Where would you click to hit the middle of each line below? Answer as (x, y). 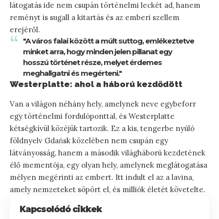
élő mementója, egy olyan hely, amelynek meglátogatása (109, 165)
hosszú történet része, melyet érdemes (92, 62)
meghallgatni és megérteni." (72, 73)
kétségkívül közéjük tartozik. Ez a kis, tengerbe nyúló (102, 128)
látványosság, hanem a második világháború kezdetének (108, 153)
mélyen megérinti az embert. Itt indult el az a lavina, (102, 177)
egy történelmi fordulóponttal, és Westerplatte (92, 116)
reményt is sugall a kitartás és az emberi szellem (95, 17)
